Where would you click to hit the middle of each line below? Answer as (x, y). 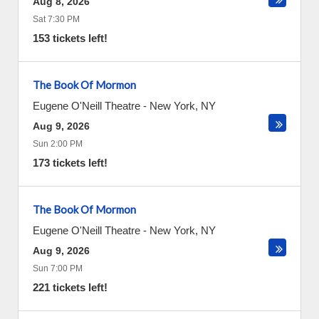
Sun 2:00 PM (58, 144)
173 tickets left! (70, 163)
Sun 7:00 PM (58, 268)
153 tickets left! (70, 38)
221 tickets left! (70, 287)
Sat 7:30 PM (56, 19)
